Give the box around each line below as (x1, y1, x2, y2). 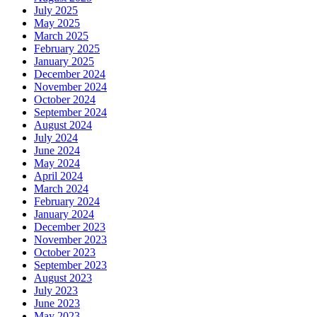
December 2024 (34, 68, 105, 81)
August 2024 (34, 119, 92, 132)
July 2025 (34, 4, 78, 17)
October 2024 (34, 93, 96, 106)
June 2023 (34, 297, 80, 310)
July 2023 (34, 284, 78, 297)
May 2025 (34, 17, 80, 30)
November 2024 (34, 81, 107, 93)
